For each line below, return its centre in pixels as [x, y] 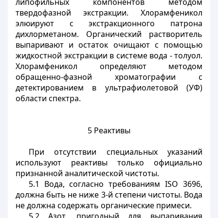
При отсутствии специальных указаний [115, 152]
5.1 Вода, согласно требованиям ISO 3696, [115, 184]
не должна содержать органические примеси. [104, 205]
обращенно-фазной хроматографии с [109, 77]
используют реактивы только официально [109, 163]
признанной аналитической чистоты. [87, 173]
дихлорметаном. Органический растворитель [109, 34]
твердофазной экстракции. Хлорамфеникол [109, 13]
